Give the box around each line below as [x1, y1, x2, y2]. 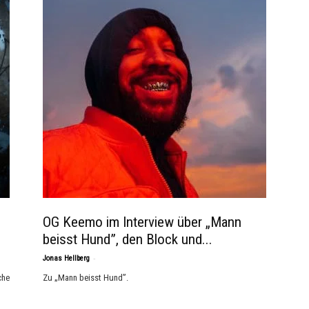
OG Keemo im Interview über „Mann [43, 214, 241, 230]
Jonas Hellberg [43, 254, 90, 263]
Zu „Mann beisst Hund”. [43, 272, 128, 283]
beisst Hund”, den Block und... [43, 231, 212, 248]
